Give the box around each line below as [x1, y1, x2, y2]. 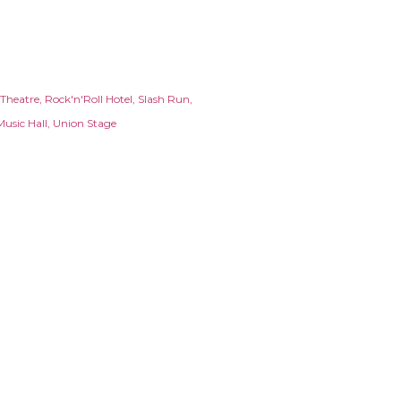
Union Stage [53, 116, 116, 130]
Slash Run [138, 92, 190, 106]
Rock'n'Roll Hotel [45, 92, 132, 106]
